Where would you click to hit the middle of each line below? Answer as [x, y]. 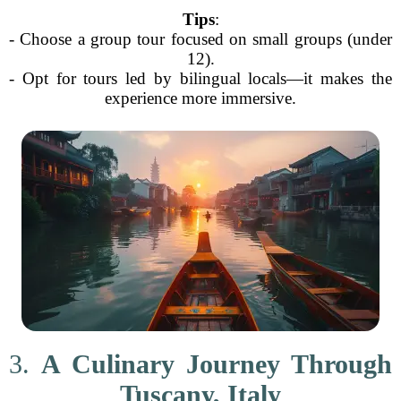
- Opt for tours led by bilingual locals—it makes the [200, 78]
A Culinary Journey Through [217, 364]
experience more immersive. [200, 98]
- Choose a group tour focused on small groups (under [200, 39]
